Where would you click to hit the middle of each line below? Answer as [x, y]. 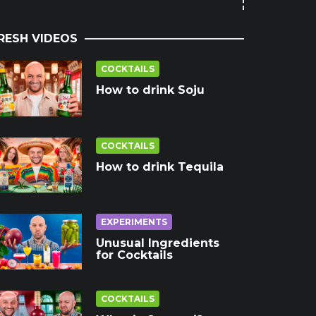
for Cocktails [134, 255]
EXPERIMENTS [134, 222]
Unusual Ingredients [158, 243]
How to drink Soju [150, 90]
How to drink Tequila [160, 166]
